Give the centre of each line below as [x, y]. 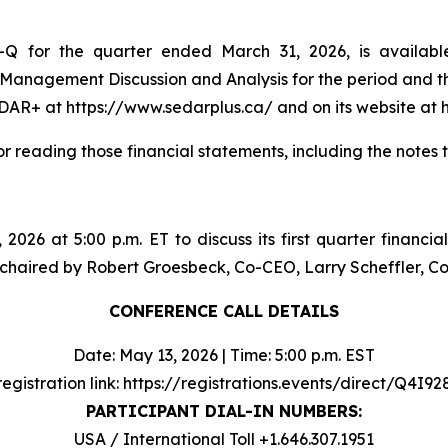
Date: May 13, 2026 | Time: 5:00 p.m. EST [224, 354]
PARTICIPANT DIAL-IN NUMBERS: [224, 410]
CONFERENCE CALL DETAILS [224, 310]
